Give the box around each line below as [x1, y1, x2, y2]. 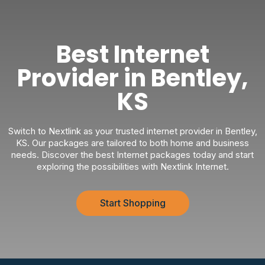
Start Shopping [99, 197, 166, 209]
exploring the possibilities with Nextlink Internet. [36, 161, 229, 172]
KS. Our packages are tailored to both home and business [16, 137, 249, 148]
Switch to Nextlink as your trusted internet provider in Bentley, [8, 125, 257, 137]
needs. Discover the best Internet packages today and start [11, 149, 254, 160]
